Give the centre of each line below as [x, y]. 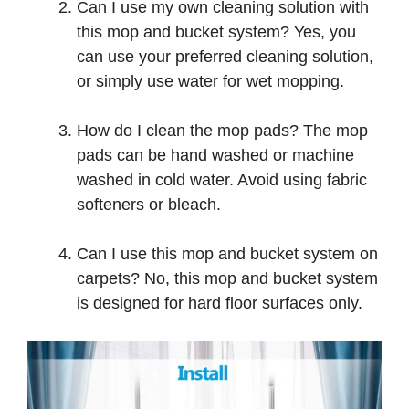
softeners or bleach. [149, 205]
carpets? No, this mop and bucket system [227, 279]
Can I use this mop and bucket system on [227, 254]
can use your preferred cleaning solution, [225, 57]
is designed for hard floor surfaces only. [220, 304]
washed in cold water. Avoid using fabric [222, 180]
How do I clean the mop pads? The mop [222, 131]
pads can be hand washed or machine [215, 156]
